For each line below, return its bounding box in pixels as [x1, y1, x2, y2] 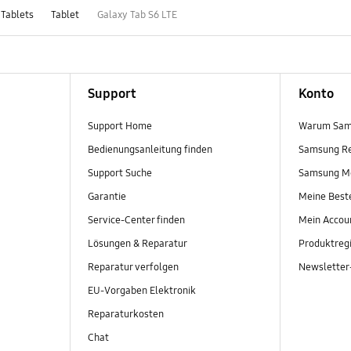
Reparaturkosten [87, 308, 164, 321]
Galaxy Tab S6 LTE [96, 8, 177, 21]
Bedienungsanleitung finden [87, 143, 212, 156]
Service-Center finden [87, 213, 185, 226]
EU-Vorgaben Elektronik [87, 284, 196, 298]
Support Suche [87, 166, 152, 179]
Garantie [87, 190, 126, 203]
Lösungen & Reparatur [87, 237, 187, 250]
